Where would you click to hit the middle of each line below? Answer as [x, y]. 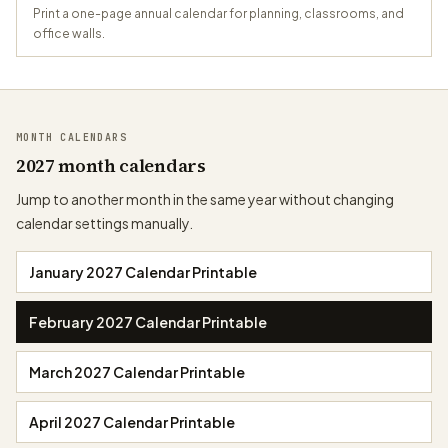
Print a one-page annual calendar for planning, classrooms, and [218, 14]
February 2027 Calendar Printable [148, 322]
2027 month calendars [111, 166]
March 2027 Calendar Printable [137, 372]
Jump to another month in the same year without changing [205, 199]
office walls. [69, 34]
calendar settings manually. [104, 223]
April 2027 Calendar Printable [132, 422]
